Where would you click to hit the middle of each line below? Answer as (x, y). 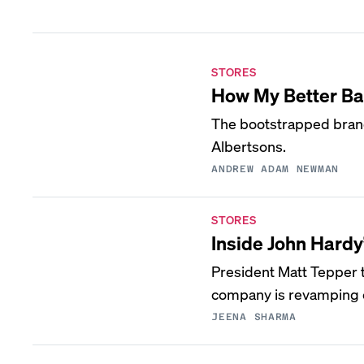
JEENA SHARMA (254, 317)
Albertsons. (249, 146)
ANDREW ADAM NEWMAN (275, 169)
